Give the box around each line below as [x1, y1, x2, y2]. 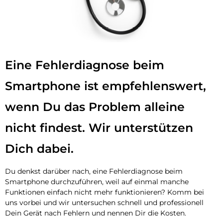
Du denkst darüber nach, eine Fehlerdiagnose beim [5, 166, 183, 176]
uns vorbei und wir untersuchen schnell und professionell [5, 198, 204, 207]
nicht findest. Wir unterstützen [5, 120, 193, 135]
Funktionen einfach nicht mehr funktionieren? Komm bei [5, 187, 204, 197]
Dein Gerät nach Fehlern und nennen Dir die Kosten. [5, 208, 186, 218]
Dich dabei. [5, 141, 74, 156]
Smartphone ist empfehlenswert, [5, 78, 206, 93]
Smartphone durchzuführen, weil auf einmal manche [5, 177, 189, 186]
